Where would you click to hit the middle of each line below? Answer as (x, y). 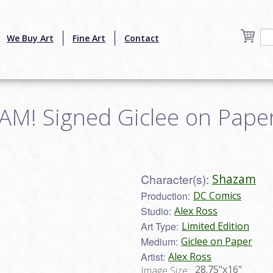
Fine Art (89, 38)
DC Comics (217, 195)
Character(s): (175, 179)
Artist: (153, 257)
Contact (142, 38)
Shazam (234, 179)
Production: (165, 196)
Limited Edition (215, 226)
